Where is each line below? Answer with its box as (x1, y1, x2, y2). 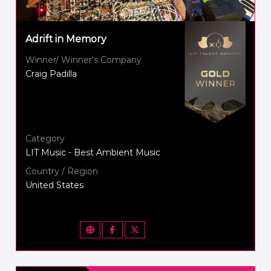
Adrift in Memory (25, 33, 107, 45)
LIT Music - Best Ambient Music (25, 147, 161, 158)
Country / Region (25, 166, 99, 177)
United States (25, 180, 84, 191)
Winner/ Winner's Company (25, 54, 142, 66)
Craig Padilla (25, 68, 77, 80)
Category (25, 133, 65, 145)
